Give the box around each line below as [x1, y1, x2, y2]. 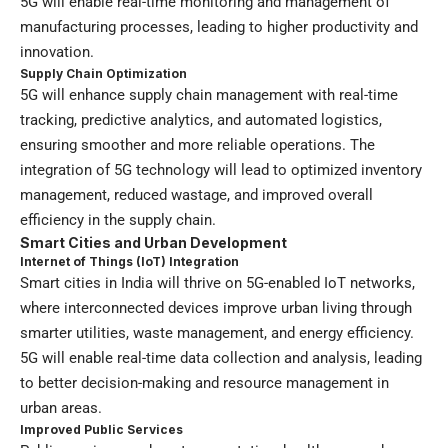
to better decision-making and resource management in [20, 373, 389, 392]
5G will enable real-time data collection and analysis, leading [20, 348, 422, 367]
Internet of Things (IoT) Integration [20, 253, 239, 269]
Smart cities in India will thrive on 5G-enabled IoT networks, [20, 273, 415, 292]
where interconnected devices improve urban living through [20, 298, 412, 317]
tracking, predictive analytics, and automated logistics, [20, 110, 382, 129]
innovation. [20, 42, 94, 61]
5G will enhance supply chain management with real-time [20, 85, 398, 104]
